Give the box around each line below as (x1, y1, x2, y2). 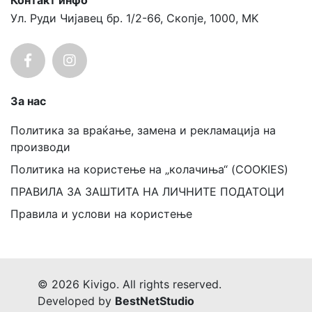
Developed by (38, 294, 115, 308)
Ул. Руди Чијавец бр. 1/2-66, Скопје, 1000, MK (10, 11, 258, 25)
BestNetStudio (115, 294, 194, 308)
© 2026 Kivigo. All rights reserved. (38, 277, 221, 291)
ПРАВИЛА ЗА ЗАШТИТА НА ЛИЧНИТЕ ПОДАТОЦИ (10, 185, 284, 198)
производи (10, 140, 70, 154)
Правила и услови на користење (10, 207, 192, 221)
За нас (10, 94, 46, 108)
